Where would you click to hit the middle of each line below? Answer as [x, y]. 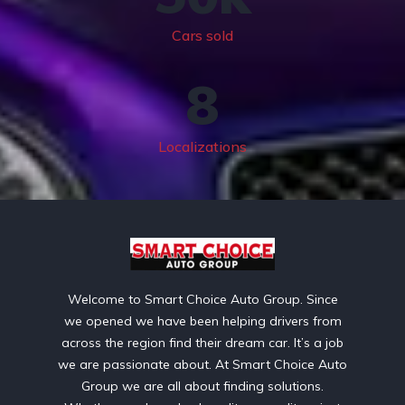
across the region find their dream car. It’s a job [202, 342]
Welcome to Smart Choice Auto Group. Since [202, 299]
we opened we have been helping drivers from [202, 320]
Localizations [202, 146]
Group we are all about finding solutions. [202, 386]
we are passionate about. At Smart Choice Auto [202, 364]
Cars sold [202, 35]
